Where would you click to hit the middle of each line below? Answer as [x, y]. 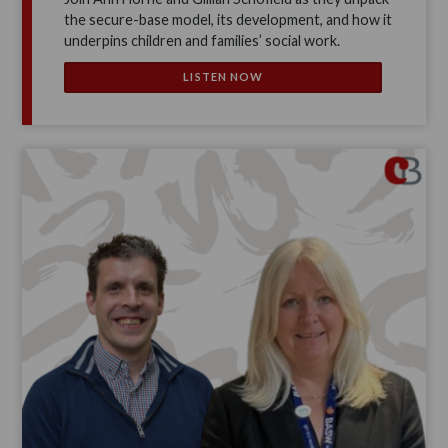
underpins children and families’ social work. [202, 40]
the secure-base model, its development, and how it [228, 19]
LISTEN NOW [223, 77]
